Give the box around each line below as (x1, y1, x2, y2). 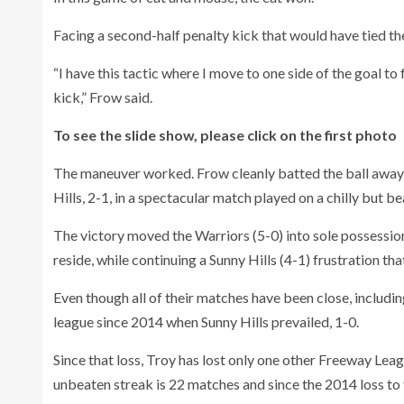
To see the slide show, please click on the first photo (53, 125, 397, 143)
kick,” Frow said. (53, 87, 152, 106)
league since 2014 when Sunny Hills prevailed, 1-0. (53, 312, 359, 330)
